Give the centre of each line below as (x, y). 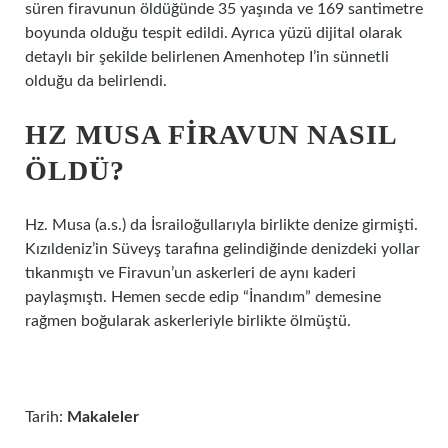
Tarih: (46, 417)
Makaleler (103, 417)
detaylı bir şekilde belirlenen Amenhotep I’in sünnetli (207, 57)
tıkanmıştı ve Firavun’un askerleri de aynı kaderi (190, 273)
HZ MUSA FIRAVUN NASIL (210, 134)
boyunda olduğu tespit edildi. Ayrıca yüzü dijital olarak (213, 33)
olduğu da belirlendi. (96, 81)
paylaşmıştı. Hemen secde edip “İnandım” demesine (203, 297)
